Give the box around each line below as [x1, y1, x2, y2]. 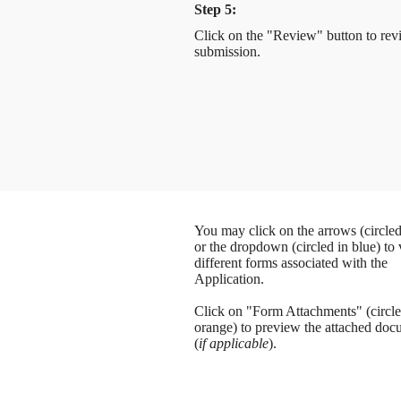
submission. [193, 43, 260, 59]
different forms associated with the [193, 254, 388, 270]
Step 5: [193, 2, 236, 17]
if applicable [198, 335, 269, 351]
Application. [193, 270, 264, 286]
